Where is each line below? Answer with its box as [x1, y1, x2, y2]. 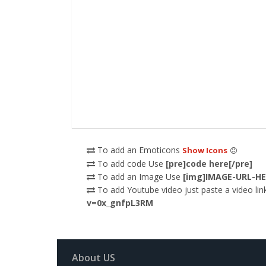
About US [71, 251, 115, 265]
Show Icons [182, 145, 227, 156]
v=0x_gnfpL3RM [86, 197, 153, 209]
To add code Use [94, 158, 166, 170]
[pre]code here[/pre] [165, 158, 252, 170]
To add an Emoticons [94, 144, 182, 156]
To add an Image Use [94, 171, 183, 183]
